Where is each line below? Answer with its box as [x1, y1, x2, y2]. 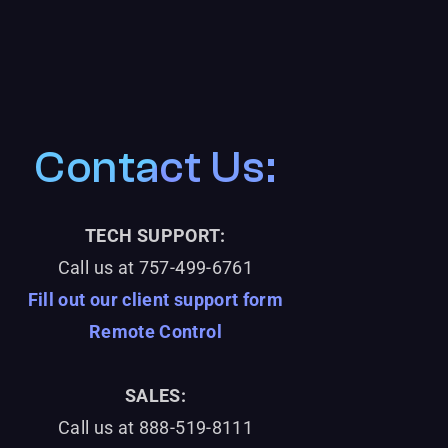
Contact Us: [34, 142, 277, 193]
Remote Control [88, 321, 222, 342]
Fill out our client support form [27, 289, 284, 310]
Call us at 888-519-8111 [57, 417, 254, 438]
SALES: [124, 385, 186, 406]
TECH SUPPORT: [85, 225, 226, 246]
